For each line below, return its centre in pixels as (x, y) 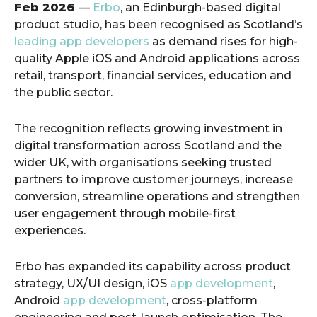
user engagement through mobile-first (125, 213)
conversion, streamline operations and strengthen (157, 196)
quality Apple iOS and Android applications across (157, 58)
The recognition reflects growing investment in (148, 128)
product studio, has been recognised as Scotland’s (158, 24)
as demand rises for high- (225, 41)
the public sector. (63, 92)
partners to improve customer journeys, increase (154, 179)
